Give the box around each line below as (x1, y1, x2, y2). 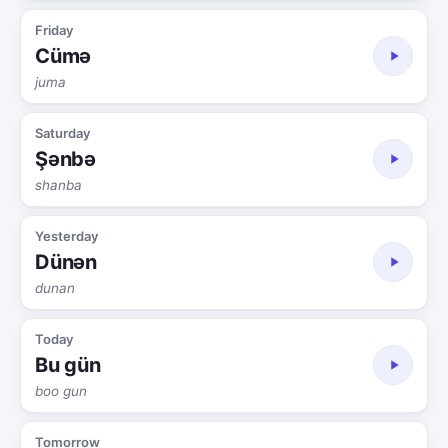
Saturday (35, 124, 90, 141)
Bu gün (35, 352, 101, 377)
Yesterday (35, 227, 98, 244)
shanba (35, 176, 82, 193)
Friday (35, 21, 73, 38)
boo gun (35, 382, 87, 399)
